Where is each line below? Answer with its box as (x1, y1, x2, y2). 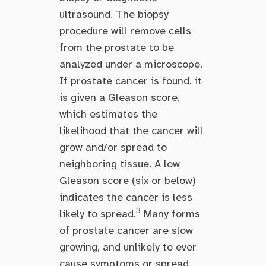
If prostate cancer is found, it (59, 74, 202, 87)
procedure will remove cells (59, 24, 191, 37)
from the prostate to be (59, 40, 174, 54)
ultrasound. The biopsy (59, 7, 169, 21)
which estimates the (59, 107, 157, 121)
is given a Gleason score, (59, 90, 180, 104)
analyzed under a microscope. (59, 57, 202, 71)
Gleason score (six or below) (59, 173, 196, 187)
